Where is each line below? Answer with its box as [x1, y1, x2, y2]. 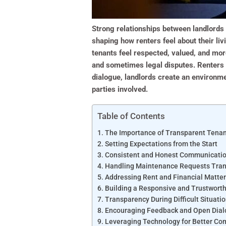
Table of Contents [97, 111, 165, 122]
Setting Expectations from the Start [104, 140, 217, 148]
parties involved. [92, 85, 148, 94]
